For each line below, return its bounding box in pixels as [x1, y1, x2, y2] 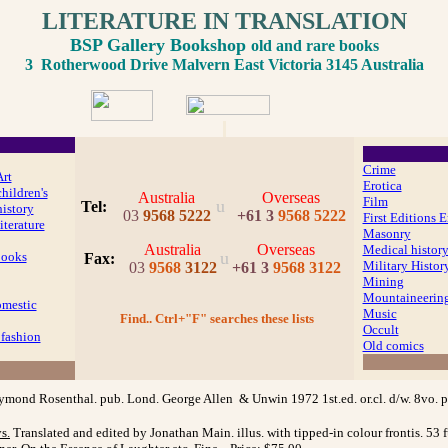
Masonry [362, 226, 411, 241]
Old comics [362, 338, 424, 353]
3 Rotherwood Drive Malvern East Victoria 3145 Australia [24, 56, 424, 73]
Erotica [362, 178, 402, 193]
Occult [362, 322, 399, 337]
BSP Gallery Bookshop [69, 35, 251, 55]
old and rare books [250, 37, 379, 54]
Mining [362, 274, 404, 289]
